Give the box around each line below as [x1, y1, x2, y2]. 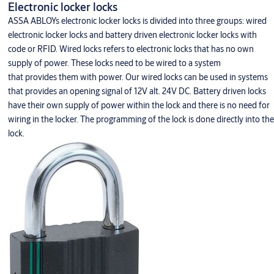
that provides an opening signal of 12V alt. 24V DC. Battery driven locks [7, 86, 266, 97]
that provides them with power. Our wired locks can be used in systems [7, 72, 268, 83]
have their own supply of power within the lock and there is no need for [7, 100, 270, 111]
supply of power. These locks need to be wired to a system [7, 57, 221, 68]
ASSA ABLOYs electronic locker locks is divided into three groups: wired [7, 15, 267, 26]
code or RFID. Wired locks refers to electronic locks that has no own [7, 43, 254, 54]
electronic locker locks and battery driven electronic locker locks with [7, 29, 257, 40]
